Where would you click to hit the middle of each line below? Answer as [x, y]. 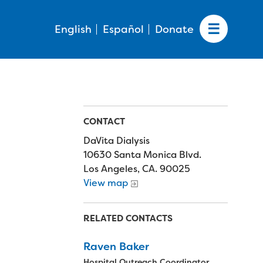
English [73, 29]
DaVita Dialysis [117, 141]
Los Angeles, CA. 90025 [137, 169]
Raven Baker [116, 246]
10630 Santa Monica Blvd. [142, 155]
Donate [174, 29]
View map [106, 183]
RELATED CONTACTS [128, 218]
